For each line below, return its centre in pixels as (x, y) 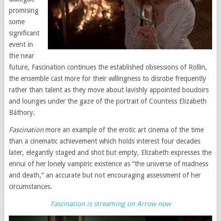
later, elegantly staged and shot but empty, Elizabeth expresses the (110, 152)
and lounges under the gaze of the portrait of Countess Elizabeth (108, 101)
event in (21, 44)
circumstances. (30, 186)
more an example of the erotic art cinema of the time (123, 130)
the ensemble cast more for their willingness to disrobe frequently (107, 78)
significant (24, 33)
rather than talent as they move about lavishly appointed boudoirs (109, 90)
